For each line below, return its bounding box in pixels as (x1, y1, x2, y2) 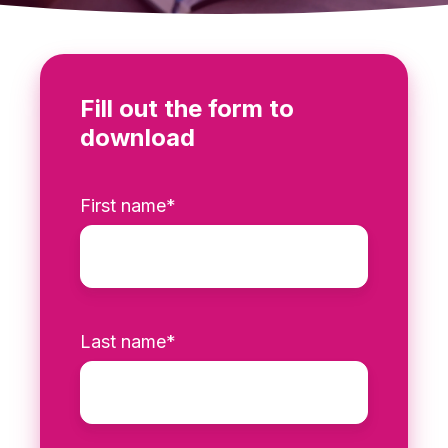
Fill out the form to (80, 94, 294, 123)
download (80, 123, 195, 152)
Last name (80, 330, 166, 352)
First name (80, 195, 166, 216)
